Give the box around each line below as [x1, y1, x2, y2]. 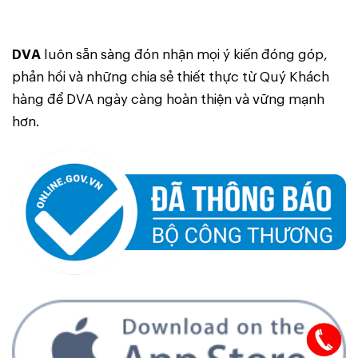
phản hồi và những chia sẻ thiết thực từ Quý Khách [12, 66, 329, 86]
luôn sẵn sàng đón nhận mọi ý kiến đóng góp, [41, 44, 328, 63]
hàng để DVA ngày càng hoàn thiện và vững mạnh [12, 89, 324, 108]
